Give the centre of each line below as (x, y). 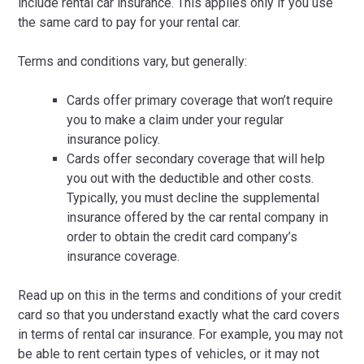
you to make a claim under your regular (175, 120)
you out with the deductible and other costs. (191, 178)
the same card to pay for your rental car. (130, 22)
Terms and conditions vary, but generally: (133, 61)
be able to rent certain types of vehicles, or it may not (169, 354)
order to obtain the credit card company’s (182, 237)
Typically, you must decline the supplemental (193, 198)
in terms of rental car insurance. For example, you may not (181, 334)
